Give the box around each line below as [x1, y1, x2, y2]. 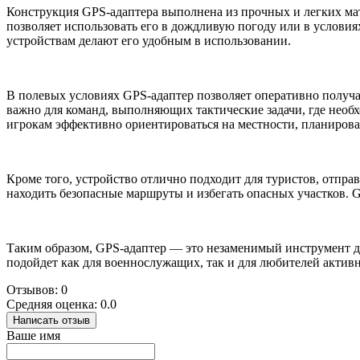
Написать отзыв [13, 313, 90, 326]
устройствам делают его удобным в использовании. [6, 33, 291, 47]
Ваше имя [6, 328, 60, 342]
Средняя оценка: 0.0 [6, 297, 117, 311]
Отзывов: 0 [6, 282, 67, 297]
